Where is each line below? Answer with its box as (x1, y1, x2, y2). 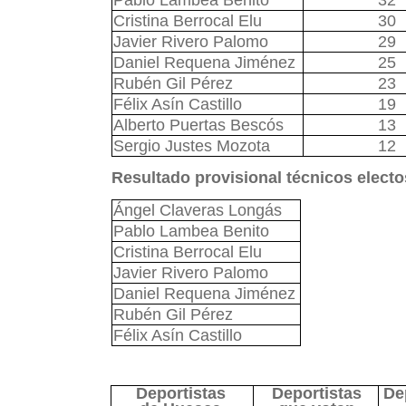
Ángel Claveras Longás (112, 201, 282, 219)
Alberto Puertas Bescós (112, 116, 284, 134)
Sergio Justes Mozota (112, 137, 270, 155)
